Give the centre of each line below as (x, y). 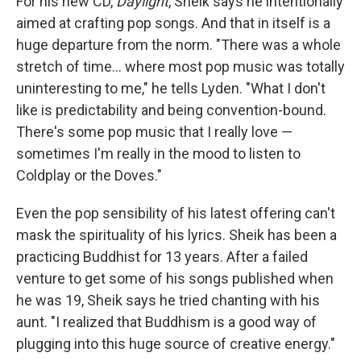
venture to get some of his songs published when (175, 279)
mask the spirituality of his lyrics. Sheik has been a (176, 235)
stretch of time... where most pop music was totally (180, 67)
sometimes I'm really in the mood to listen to (158, 154)
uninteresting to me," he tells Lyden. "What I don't (171, 89)
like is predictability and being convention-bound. (171, 110)
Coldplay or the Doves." (89, 176)
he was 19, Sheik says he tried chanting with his (168, 301)
